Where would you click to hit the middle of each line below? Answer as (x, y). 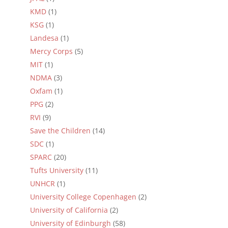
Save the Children (60, 130)
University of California (69, 210)
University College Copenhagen (83, 196)
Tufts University (56, 170)
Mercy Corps (51, 51)
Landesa (44, 38)
